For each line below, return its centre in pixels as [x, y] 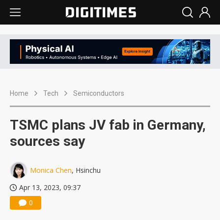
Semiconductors [99, 94]
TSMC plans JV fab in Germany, [108, 125]
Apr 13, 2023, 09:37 [50, 188]
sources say [47, 141]
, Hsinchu [86, 170]
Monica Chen [51, 170]
